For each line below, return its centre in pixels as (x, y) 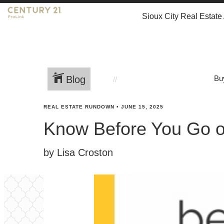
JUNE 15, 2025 (142, 107)
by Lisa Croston (78, 152)
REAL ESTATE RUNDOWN (79, 107)
